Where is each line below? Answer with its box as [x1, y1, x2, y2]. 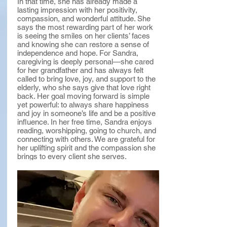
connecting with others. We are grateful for [17, 135, 155, 143]
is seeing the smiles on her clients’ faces [17, 31, 150, 40]
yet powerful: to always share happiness [17, 100, 149, 109]
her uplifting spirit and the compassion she [17, 143, 156, 152]
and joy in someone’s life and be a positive [17, 109, 156, 118]
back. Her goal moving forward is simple [17, 92, 149, 100]
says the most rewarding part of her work [17, 23, 153, 31]
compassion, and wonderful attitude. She [17, 14, 150, 23]
